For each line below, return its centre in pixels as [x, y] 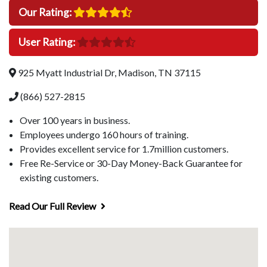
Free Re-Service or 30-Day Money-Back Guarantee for [131, 163]
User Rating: [48, 42]
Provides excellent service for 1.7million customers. [124, 148]
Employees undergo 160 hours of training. [104, 134]
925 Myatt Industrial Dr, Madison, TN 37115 [108, 72]
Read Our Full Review [53, 206]
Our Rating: [46, 12]
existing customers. [59, 177]
